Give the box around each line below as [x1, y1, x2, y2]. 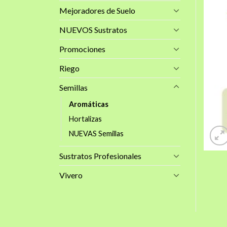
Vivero [59, 170, 83, 180]
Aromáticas [69, 99, 108, 108]
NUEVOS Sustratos [59, 24, 127, 34]
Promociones [59, 44, 105, 54]
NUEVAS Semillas [69, 129, 124, 138]
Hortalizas [69, 114, 102, 123]
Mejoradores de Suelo [59, 5, 135, 15]
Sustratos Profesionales [59, 150, 141, 161]
